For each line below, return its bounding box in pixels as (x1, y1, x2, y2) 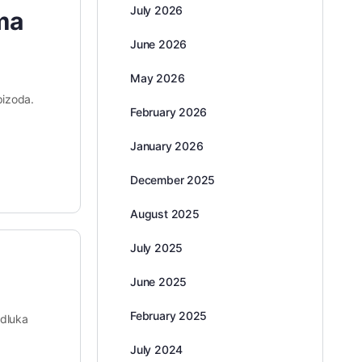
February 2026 (130, 105, 208, 119)
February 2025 (130, 309, 208, 322)
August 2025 (130, 207, 200, 221)
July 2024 (130, 343, 183, 356)
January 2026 (130, 139, 204, 153)
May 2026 (130, 71, 185, 85)
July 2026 (130, 3, 183, 17)
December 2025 (130, 173, 216, 187)
